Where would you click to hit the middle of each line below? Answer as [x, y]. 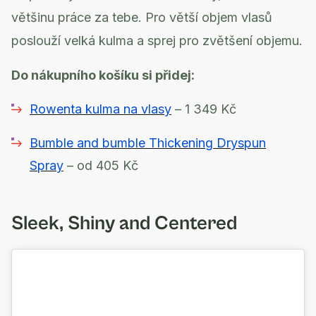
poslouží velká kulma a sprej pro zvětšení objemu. [157, 40]
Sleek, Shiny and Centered [124, 223]
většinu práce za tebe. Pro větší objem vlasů [142, 17]
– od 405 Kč [101, 165]
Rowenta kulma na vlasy [101, 109]
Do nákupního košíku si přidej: [103, 75]
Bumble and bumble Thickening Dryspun [148, 142]
